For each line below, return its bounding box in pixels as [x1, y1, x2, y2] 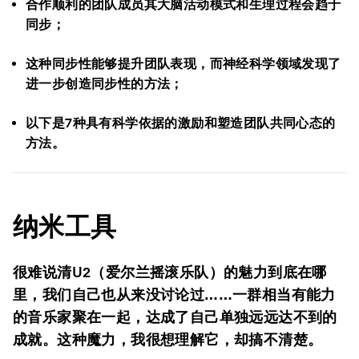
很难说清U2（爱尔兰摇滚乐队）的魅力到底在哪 [13, 264, 327, 280]
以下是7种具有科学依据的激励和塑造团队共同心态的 [26, 115, 336, 131]
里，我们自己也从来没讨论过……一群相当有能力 [13, 286, 336, 303]
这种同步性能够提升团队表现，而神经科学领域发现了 [26, 56, 341, 71]
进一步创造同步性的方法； [26, 76, 184, 91]
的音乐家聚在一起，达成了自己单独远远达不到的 [13, 309, 337, 325]
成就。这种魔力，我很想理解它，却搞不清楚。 [13, 331, 323, 348]
